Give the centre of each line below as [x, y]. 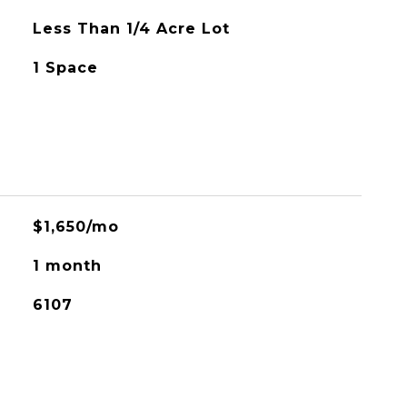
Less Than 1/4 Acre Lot [131, 29]
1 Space [65, 68]
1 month [67, 266]
